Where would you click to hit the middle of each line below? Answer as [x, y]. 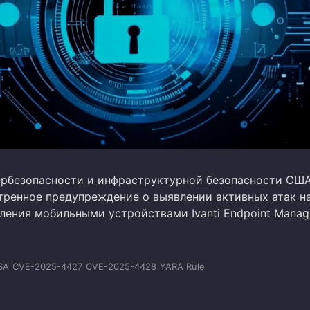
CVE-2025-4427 [47, 266]
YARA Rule [182, 266]
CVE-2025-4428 [121, 266]
